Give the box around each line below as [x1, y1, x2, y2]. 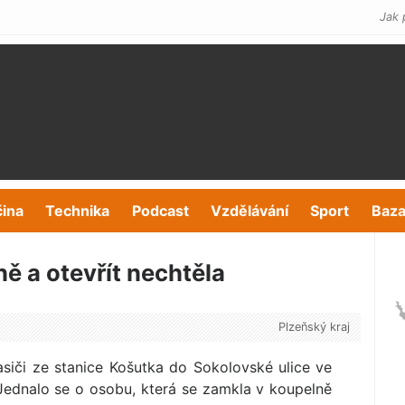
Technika [45, 202, 110, 220]
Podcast [131, 202, 189, 220]
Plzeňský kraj [278, 320, 350, 334]
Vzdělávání [210, 202, 288, 220]
